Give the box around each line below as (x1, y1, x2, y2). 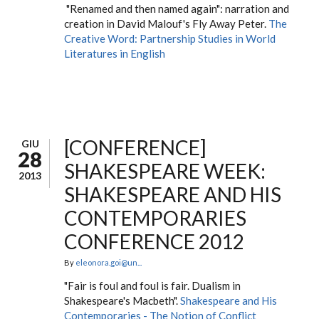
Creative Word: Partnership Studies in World (64, 32, 276, 45)
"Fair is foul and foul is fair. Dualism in (64, 279, 241, 292)
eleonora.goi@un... (75, 258, 142, 267)
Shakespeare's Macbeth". (64, 294, 180, 307)
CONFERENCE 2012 (64, 229, 244, 253)
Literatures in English (64, 47, 167, 60)
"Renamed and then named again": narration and (64, 2, 289, 15)
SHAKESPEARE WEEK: (64, 159, 266, 183)
